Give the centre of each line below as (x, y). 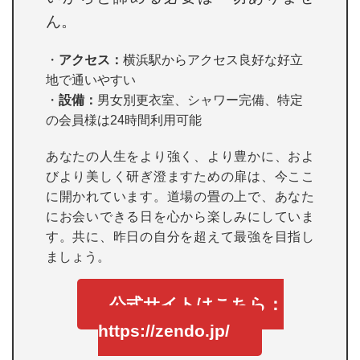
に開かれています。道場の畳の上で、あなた (180, 196)
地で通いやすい (91, 80)
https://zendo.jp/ (164, 331)
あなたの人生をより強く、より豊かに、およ (180, 156)
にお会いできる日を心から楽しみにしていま (180, 217)
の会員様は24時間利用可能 (124, 120)
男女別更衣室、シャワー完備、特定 (200, 100)
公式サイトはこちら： (196, 304)
